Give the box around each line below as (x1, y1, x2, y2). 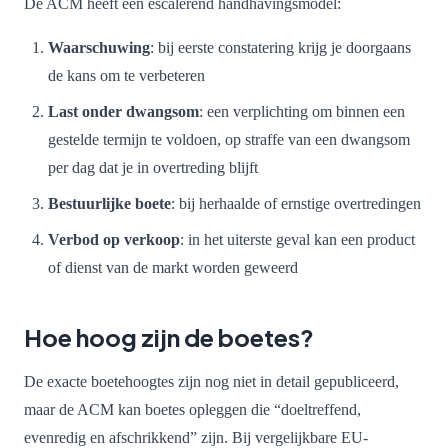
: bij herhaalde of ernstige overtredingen (171, 194, 421, 212)
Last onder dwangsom (48, 102, 199, 120)
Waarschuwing (48, 38, 150, 56)
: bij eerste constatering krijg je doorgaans (150, 38, 411, 56)
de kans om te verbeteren (48, 66, 205, 84)
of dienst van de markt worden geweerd (48, 258, 298, 276)
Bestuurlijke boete (48, 194, 171, 212)
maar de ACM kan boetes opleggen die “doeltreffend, (24, 400, 361, 418)
